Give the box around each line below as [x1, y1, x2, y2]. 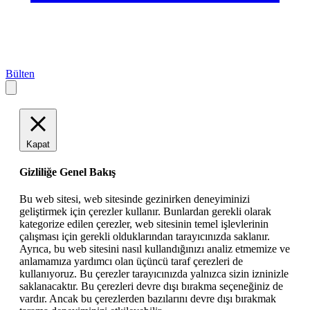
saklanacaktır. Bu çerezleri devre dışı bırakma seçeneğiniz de [19, 280, 283, 293]
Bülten [6, 67, 35, 80]
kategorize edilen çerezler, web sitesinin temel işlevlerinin [19, 218, 268, 230]
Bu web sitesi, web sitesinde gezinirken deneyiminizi [19, 193, 250, 206]
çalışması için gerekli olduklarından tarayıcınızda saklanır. [19, 230, 270, 243]
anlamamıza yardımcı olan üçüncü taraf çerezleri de [19, 255, 243, 268]
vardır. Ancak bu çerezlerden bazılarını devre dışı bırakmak [19, 293, 276, 305]
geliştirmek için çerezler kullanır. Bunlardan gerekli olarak [19, 206, 271, 218]
